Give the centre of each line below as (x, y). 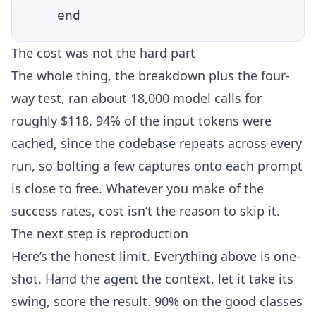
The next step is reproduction (100, 233)
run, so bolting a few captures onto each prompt (157, 165)
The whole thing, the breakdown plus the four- (151, 75)
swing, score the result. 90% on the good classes (157, 301)
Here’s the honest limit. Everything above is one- (156, 256)
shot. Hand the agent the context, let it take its (152, 278)
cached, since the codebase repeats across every (157, 143)
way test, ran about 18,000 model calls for (136, 98)
